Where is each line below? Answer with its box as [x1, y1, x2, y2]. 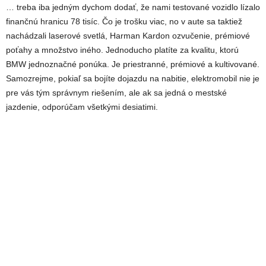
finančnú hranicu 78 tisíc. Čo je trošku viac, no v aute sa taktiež [6, 17, 242, 27]
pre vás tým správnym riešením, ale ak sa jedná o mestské [6, 88, 227, 98]
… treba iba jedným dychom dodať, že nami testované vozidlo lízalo [6, 2, 260, 12]
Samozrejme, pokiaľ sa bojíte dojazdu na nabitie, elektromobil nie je [6, 74, 259, 84]
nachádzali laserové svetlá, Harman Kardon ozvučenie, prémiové [6, 31, 250, 41]
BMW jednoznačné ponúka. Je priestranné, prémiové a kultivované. [6, 59, 259, 69]
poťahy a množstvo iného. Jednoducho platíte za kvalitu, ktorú [6, 45, 239, 55]
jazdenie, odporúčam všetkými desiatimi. [6, 102, 158, 112]
